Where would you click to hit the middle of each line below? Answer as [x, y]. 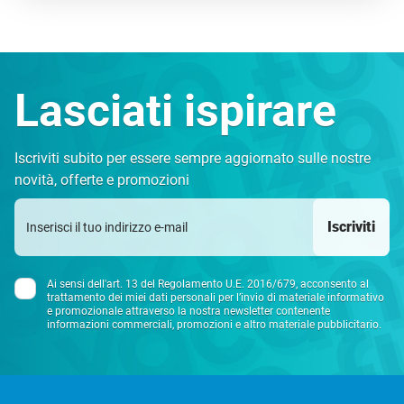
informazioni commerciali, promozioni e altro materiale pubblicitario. [214, 325]
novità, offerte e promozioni [102, 180]
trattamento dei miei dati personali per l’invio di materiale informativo [216, 298]
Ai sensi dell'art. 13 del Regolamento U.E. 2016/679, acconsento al [208, 284]
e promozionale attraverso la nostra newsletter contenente [188, 311]
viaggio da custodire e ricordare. [134, 41]
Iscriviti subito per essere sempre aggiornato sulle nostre [193, 158]
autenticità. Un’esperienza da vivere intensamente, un [201, 19]
